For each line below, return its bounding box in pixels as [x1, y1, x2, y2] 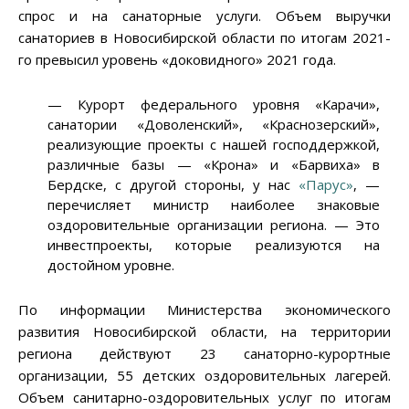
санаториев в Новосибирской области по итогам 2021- [18, 28, 391, 47]
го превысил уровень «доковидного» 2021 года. [18, 50, 336, 69]
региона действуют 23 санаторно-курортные [18, 344, 391, 363]
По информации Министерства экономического [18, 300, 391, 320]
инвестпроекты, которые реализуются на [47, 236, 380, 255]
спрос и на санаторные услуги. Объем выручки [18, 6, 391, 26]
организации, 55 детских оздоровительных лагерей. [18, 366, 391, 385]
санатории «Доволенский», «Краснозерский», [47, 115, 380, 134]
